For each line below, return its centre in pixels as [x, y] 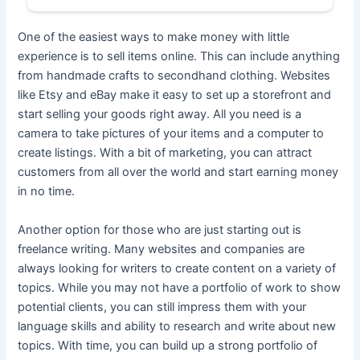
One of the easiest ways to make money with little [154, 37]
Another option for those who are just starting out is [160, 229]
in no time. [47, 192]
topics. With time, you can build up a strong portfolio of [168, 345]
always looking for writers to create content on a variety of [177, 268]
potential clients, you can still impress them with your [162, 307]
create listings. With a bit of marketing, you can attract [165, 153]
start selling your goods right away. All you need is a [160, 115]
